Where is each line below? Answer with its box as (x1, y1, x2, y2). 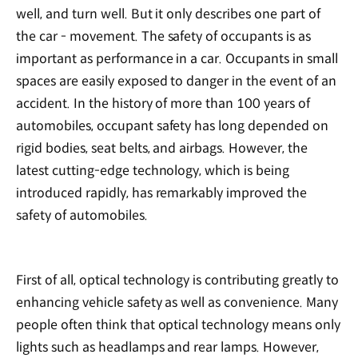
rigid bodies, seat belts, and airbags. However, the (16, 139, 308, 157)
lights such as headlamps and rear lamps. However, (16, 339, 320, 356)
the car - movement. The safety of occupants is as (16, 27, 312, 45)
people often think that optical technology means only (16, 316, 340, 334)
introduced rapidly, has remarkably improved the (16, 184, 308, 201)
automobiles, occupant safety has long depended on (16, 117, 329, 134)
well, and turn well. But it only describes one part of (16, 5, 320, 22)
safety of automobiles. (16, 206, 148, 224)
